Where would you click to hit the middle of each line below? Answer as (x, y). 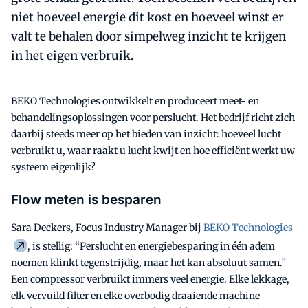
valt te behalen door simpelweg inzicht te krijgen (148, 36)
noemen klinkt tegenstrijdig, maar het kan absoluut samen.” (148, 262)
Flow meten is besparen (86, 199)
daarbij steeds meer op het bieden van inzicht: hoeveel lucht (146, 134)
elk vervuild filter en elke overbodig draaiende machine (135, 295)
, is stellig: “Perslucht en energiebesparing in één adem (151, 246)
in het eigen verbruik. (72, 55)
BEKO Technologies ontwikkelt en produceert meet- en (135, 101)
